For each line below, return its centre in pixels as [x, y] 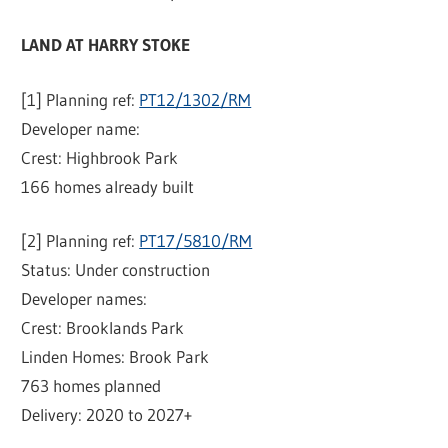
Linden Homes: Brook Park [115, 357]
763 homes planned [91, 386]
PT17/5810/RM [196, 241]
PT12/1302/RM [195, 99]
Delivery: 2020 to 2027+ [107, 415]
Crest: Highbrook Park [100, 157]
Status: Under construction [116, 270]
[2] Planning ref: [80, 241]
